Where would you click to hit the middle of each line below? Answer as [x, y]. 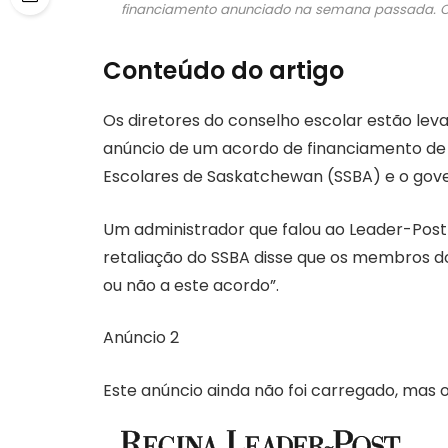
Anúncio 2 [141, 338]
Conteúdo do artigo [223, 71]
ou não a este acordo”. [191, 285]
